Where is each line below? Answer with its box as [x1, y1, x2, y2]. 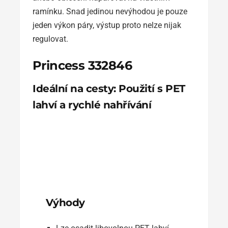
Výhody [45, 196, 85, 209]
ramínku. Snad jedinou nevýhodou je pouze [33, 6, 187, 16]
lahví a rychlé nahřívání [33, 98, 151, 111]
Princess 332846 [33, 58, 132, 73]
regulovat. [33, 34, 68, 44]
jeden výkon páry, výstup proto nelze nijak [33, 20, 181, 30]
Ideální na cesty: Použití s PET [33, 82, 185, 95]
